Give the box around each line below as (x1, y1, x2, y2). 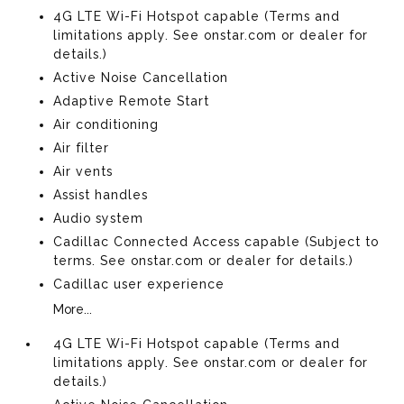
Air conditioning (53, 116, 160, 132)
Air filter (53, 140, 110, 155)
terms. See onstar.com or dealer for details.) (53, 252, 354, 268)
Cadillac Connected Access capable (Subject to (53, 234, 380, 249)
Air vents (53, 163, 114, 179)
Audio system (53, 210, 144, 225)
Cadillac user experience (53, 276, 225, 291)
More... (53, 301, 93, 317)
